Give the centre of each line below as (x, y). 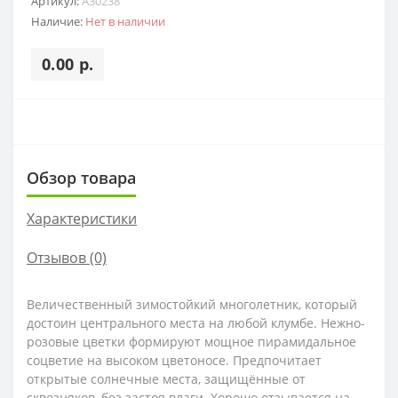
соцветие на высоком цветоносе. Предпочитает (174, 361)
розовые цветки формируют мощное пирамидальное (191, 342)
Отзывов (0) (67, 258)
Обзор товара (81, 178)
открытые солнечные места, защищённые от (166, 379)
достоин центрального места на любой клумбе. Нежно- (196, 323)
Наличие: (58, 22)
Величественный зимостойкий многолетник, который (192, 305)
